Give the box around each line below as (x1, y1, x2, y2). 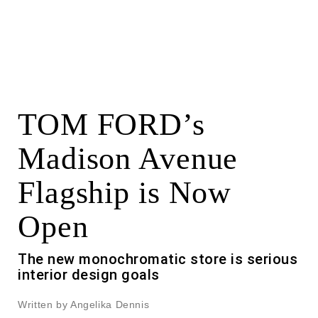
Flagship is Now (18, 175, 232, 210)
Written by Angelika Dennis (18, 298, 150, 310)
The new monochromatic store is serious (18, 250, 297, 268)
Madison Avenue (18, 141, 238, 176)
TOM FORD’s (18, 106, 205, 142)
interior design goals (18, 265, 160, 283)
